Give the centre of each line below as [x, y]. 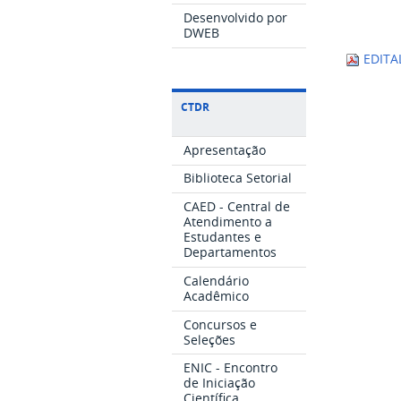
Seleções [210, 339]
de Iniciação [220, 383]
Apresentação [225, 149]
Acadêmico [217, 295]
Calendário [217, 280]
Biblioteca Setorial [238, 178]
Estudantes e [223, 237]
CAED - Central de [237, 207]
